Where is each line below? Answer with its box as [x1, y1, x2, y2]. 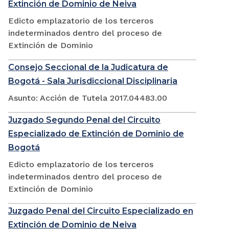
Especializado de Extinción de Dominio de [8, 129, 184, 139]
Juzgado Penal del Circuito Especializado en [8, 206, 193, 216]
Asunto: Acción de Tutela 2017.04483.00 [8, 93, 167, 103]
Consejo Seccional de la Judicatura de [8, 62, 168, 73]
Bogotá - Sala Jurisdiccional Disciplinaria [8, 76, 177, 86]
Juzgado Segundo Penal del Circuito [8, 115, 161, 125]
